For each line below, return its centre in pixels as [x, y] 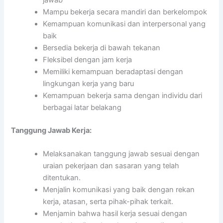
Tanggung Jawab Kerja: [52, 130]
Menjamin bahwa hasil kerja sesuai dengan [115, 213]
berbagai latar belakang [82, 107]
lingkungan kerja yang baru [89, 83]
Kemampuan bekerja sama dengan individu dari [123, 95]
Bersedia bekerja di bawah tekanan [102, 48]
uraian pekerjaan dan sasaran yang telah [111, 166]
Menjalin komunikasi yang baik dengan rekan [119, 189]
